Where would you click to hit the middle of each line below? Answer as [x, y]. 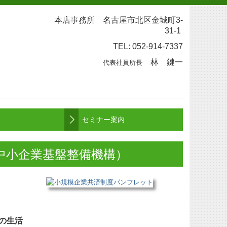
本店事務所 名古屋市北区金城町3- [119, 20]
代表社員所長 [123, 63]
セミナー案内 [103, 120]
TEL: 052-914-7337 [148, 46]
